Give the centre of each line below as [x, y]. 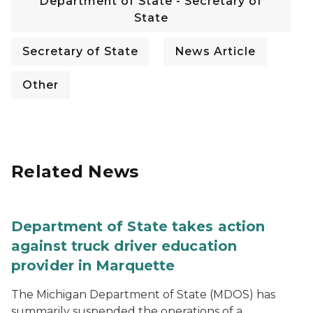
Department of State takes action [138, 226]
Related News [75, 172]
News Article [215, 51]
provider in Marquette [93, 265]
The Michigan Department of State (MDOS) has [143, 294]
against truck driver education [124, 246]
